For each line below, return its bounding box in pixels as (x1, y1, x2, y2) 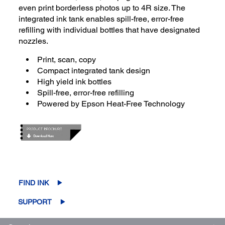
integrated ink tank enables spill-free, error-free (19, 14, 184, 24)
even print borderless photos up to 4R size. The (19, 3, 186, 13)
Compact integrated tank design (37, 65, 151, 75)
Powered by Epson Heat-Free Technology (37, 98, 185, 108)
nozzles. (19, 36, 49, 46)
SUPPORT (18, 197, 52, 206)
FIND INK (19, 178, 49, 187)
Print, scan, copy (37, 54, 96, 64)
